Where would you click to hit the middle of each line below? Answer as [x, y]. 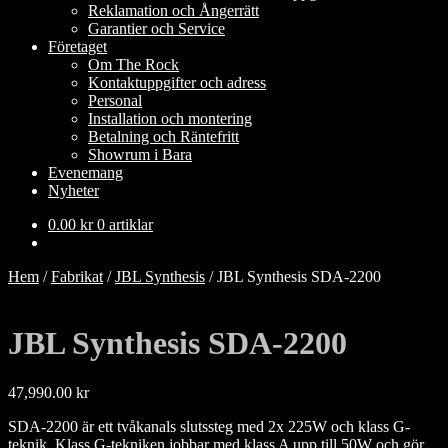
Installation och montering [170, 118]
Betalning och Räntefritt [163, 136]
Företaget [77, 46]
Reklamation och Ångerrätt [173, 10]
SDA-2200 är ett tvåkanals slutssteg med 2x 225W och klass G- [209, 426]
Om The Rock [133, 64]
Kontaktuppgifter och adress [177, 82]
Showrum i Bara [140, 154]
